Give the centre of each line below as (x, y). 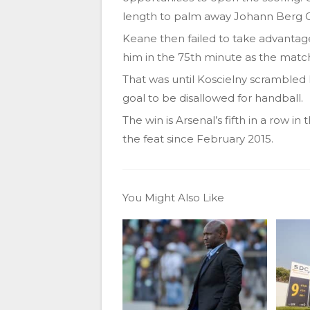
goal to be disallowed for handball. (213, 98)
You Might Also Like (173, 197)
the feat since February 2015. (198, 138)
